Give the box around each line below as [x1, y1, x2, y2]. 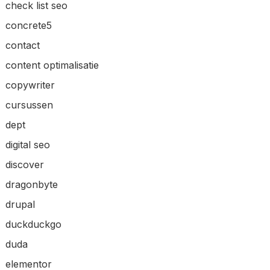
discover [5, 159, 44, 171]
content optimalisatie [5, 59, 99, 72]
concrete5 [5, 19, 52, 32]
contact [5, 39, 40, 52]
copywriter [5, 79, 55, 92]
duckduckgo [5, 218, 61, 231]
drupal [5, 198, 35, 211]
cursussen [5, 99, 53, 111]
